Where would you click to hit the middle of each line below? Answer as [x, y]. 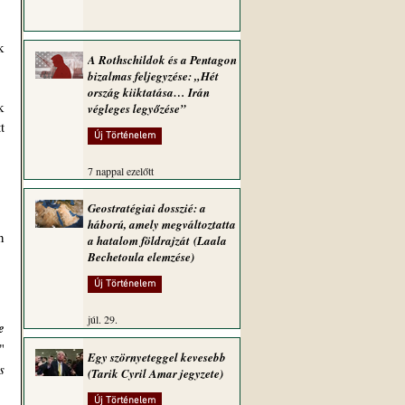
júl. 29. [103, 319]
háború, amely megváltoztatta [162, 224]
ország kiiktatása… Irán [149, 92]
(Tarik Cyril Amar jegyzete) [155, 373]
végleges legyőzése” [137, 108]
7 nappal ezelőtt [121, 171]
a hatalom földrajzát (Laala [157, 240]
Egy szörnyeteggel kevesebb [157, 357]
